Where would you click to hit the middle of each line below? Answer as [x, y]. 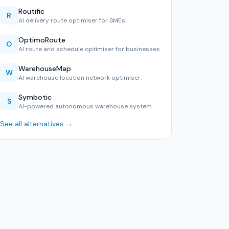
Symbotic [35, 97]
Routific [31, 11]
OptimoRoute [42, 40]
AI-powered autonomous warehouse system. [85, 106]
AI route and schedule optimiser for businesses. [89, 49]
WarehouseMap [44, 68]
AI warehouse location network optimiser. [80, 78]
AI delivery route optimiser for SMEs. [72, 20]
